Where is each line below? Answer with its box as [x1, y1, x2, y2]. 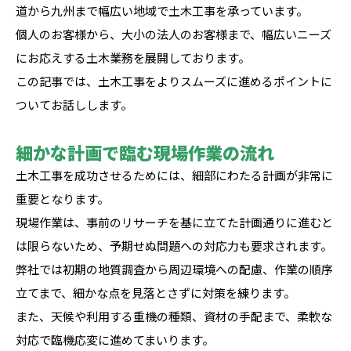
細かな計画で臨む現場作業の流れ [16, 139, 274, 165]
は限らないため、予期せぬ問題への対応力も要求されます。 [16, 237, 332, 254]
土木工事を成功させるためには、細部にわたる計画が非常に [16, 167, 333, 183]
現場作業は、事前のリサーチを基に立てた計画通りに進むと [16, 214, 333, 230]
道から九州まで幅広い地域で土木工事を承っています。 [16, 2, 308, 19]
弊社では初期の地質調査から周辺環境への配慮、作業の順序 [16, 261, 333, 277]
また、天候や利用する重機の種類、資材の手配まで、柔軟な [16, 308, 332, 324]
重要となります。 [16, 190, 109, 207]
